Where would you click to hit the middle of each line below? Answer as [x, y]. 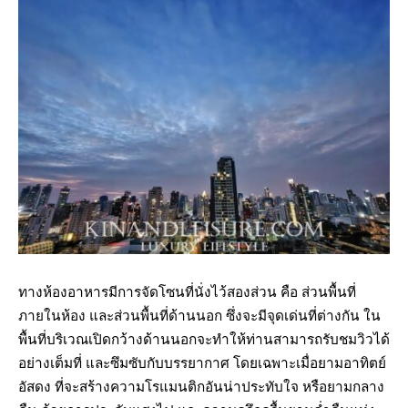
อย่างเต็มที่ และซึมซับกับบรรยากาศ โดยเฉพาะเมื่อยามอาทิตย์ [202, 363]
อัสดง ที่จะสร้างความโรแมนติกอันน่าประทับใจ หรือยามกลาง [201, 387]
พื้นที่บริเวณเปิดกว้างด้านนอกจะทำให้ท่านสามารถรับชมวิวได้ [204, 339]
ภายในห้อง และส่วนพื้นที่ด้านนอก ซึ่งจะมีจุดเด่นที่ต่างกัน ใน [199, 316]
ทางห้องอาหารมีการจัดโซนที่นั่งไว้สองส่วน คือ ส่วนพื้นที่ [187, 292]
